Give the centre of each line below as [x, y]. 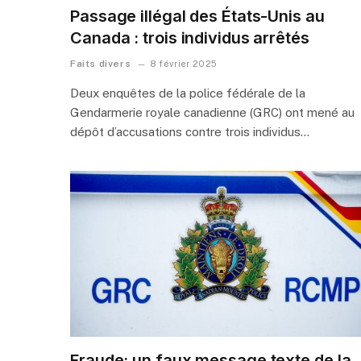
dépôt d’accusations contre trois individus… [190, 131]
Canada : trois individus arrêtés [190, 37]
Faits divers [101, 63]
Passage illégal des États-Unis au [197, 16]
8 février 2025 [183, 63]
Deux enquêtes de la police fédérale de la [188, 93]
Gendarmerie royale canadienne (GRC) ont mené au [212, 112]
